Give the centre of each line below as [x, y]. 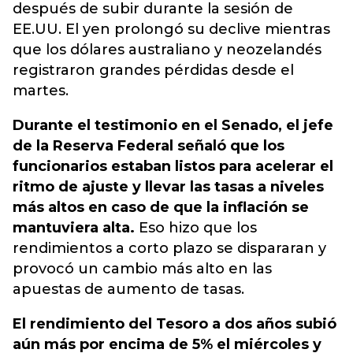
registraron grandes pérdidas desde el [153, 70]
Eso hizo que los [196, 228]
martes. [41, 91]
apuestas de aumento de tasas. [128, 289]
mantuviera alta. [74, 228]
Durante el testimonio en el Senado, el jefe [173, 125]
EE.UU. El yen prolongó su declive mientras [171, 29]
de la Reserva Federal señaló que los [149, 146]
